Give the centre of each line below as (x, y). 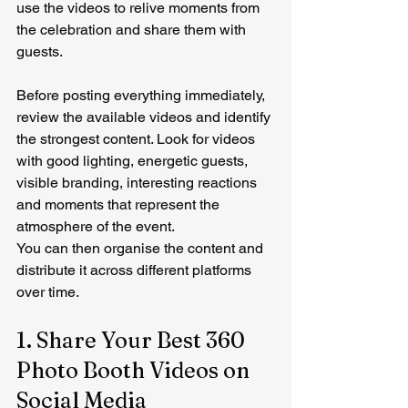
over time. (48, 292)
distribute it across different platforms (136, 270)
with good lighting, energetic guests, (134, 161)
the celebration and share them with (133, 30)
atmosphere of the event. (96, 226)
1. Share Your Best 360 (133, 340)
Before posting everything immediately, (143, 95)
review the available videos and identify (145, 117)
